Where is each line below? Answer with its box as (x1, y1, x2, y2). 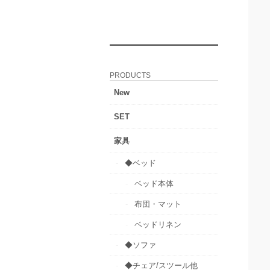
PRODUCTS (110, 71, 151, 79)
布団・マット (134, 199, 181, 209)
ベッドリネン (134, 219, 181, 229)
